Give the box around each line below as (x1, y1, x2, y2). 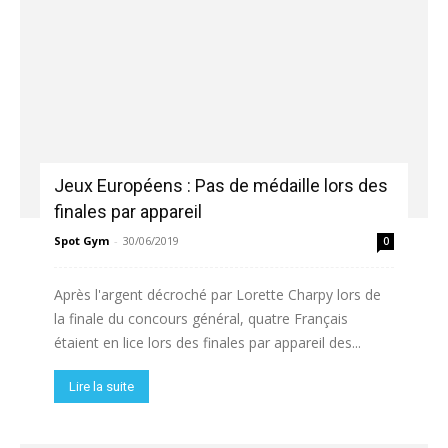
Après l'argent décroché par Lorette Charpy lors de (54, 285, 381, 305)
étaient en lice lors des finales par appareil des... (54, 333, 361, 353)
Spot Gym (54, 233, 109, 249)
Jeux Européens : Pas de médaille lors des (54, 175, 388, 197)
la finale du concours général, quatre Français (54, 309, 348, 329)
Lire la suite (69, 379, 134, 395)
